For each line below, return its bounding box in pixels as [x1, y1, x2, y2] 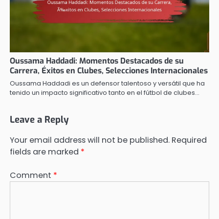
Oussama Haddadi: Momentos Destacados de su [10, 55, 184, 66]
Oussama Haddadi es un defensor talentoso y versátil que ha [10, 78, 205, 88]
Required [172, 134, 207, 146]
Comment [10, 170, 53, 181]
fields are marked [10, 146, 81, 158]
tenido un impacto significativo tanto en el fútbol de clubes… [10, 88, 199, 97]
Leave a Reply [10, 113, 69, 126]
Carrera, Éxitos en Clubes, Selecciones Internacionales [10, 65, 208, 76]
